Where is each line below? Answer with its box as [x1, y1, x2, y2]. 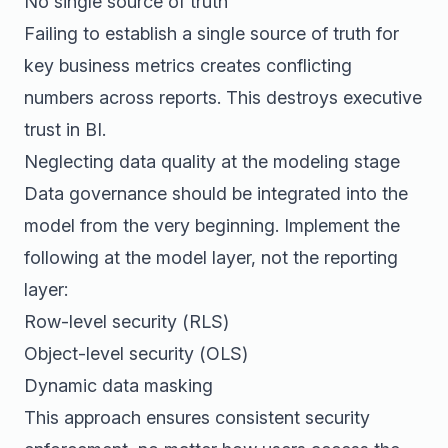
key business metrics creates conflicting [24, 55, 352, 76]
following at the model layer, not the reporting [24, 247, 398, 268]
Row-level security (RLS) [24, 311, 229, 332]
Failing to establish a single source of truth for [24, 23, 399, 44]
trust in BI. [24, 119, 106, 140]
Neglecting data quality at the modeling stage [24, 151, 400, 172]
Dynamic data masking [24, 375, 213, 396]
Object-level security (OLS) [24, 343, 248, 364]
